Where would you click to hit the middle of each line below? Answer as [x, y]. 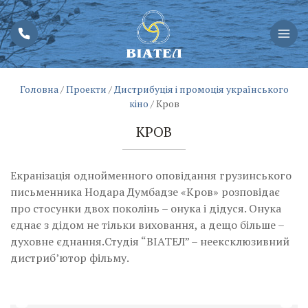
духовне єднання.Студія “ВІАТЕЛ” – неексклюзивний [150, 241]
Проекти [86, 89]
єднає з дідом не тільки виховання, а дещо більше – [147, 224]
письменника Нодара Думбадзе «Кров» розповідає [145, 191]
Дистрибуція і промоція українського [201, 89]
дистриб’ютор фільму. [70, 257]
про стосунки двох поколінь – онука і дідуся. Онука [146, 208]
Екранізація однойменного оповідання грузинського [151, 175]
